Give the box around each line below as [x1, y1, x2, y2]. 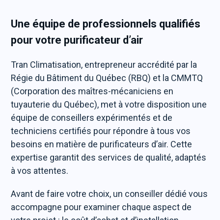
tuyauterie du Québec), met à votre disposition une [11, 99, 207, 110]
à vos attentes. [11, 165, 69, 176]
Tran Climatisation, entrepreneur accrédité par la [11, 59, 197, 70]
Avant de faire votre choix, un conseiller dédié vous [11, 189, 208, 199]
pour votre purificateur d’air [11, 34, 143, 46]
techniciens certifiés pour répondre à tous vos [11, 126, 191, 136]
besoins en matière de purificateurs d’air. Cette [11, 139, 192, 149]
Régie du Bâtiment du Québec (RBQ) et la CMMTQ [11, 73, 203, 83]
